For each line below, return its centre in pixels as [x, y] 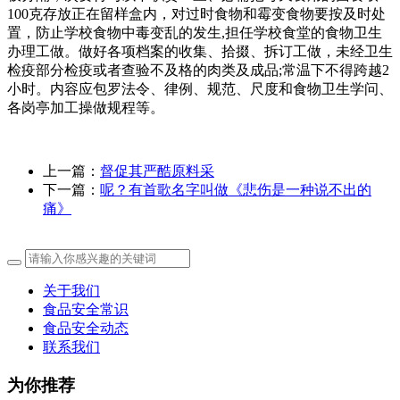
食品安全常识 [86, 310]
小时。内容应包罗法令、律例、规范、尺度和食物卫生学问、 [200, 89]
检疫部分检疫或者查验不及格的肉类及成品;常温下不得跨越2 [198, 71]
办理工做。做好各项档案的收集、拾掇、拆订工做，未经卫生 [200, 52]
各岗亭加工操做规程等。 [86, 108]
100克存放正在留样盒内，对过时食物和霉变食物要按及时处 [196, 14]
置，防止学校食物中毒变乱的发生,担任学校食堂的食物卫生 [195, 33]
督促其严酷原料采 [157, 171]
